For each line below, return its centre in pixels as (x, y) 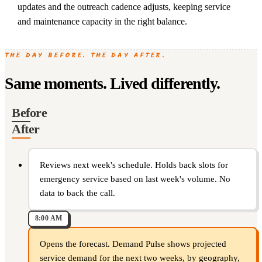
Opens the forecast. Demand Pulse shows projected (133, 244)
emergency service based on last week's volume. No (135, 179)
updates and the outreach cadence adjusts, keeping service (124, 6)
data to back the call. (77, 193)
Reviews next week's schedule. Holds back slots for (134, 165)
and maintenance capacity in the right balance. (102, 21)
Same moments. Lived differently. (112, 83)
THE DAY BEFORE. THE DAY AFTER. (85, 56)
